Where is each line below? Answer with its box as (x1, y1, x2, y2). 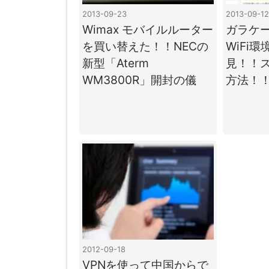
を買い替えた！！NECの (82, 38, 208, 53)
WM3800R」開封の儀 (82, 72, 196, 87)
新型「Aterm (82, 55, 149, 70)
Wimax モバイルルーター (82, 22, 213, 37)
